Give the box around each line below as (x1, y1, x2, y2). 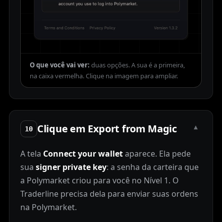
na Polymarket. (20, 202, 77, 213)
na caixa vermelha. (30, 71, 84, 81)
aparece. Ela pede (123, 148, 191, 160)
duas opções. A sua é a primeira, (91, 60, 185, 70)
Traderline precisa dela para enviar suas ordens (20, 188, 198, 200)
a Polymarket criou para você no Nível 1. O (20, 175, 179, 186)
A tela (20, 148, 43, 160)
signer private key (36, 162, 107, 173)
